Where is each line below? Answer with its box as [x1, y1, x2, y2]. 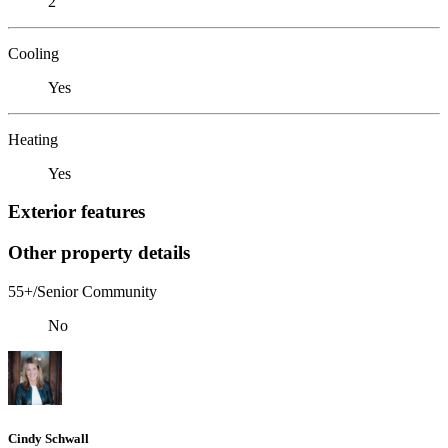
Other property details [8, 241, 190, 263]
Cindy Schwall [8, 430, 89, 446]
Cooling [8, 44, 59, 62]
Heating [8, 130, 58, 148]
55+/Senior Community [8, 282, 157, 300]
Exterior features [8, 201, 145, 223]
